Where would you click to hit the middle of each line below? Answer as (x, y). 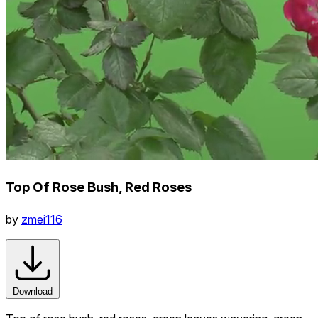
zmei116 (42, 219)
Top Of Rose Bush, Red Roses (99, 187)
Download (33, 291)
